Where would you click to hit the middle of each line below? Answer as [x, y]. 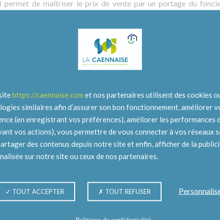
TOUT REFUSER [127, 191]
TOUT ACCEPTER [37, 191]
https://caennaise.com [48, 95]
